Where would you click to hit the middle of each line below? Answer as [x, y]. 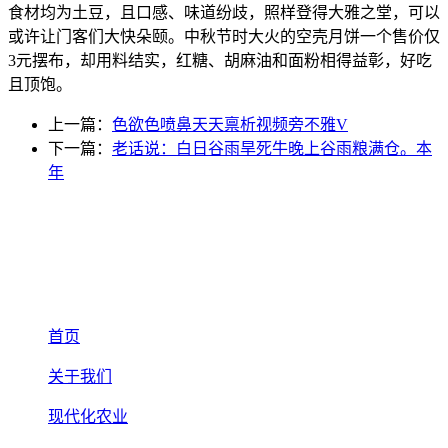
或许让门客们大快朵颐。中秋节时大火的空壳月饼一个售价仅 [224, 37]
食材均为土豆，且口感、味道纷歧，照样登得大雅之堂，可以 [224, 13]
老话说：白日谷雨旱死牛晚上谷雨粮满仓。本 [272, 149]
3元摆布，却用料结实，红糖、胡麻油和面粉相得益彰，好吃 [220, 61]
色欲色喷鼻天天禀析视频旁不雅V [230, 125]
